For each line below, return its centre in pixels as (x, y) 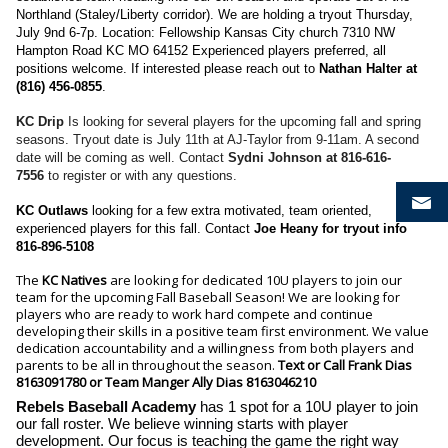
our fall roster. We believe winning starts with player (182, 423)
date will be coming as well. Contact (122, 157)
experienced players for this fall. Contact (135, 228)
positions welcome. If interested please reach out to (165, 68)
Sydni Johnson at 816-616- (309, 157)
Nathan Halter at (366, 68)
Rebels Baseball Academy (106, 406)
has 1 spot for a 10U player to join (307, 406)
